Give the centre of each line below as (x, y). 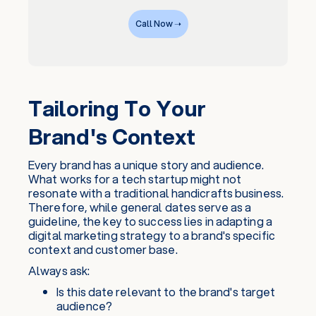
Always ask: (59, 271)
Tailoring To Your (117, 108)
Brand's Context (112, 136)
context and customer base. (103, 249)
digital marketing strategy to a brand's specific (152, 235)
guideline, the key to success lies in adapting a (150, 221)
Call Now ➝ (158, 24)
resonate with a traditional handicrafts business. (156, 193)
